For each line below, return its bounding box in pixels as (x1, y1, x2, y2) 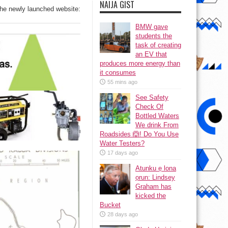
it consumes (100, 69, 136, 76)
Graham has (135, 183, 172, 190)
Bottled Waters (135, 112, 179, 120)
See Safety (135, 94, 168, 101)
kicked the (135, 192, 166, 199)
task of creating (135, 41, 181, 49)
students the (135, 32, 172, 40)
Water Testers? (100, 139, 145, 147)
